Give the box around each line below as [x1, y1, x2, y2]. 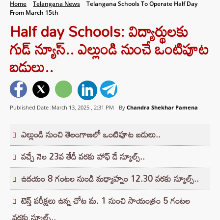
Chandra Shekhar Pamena [127, 104, 198, 111]
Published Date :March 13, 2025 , [10, 104, 94, 111]
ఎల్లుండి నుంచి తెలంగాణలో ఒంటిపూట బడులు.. [21, 126, 161, 143]
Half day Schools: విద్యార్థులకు [10, 17, 188, 46]
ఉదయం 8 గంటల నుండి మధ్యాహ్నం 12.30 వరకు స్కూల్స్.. [21, 170, 199, 187]
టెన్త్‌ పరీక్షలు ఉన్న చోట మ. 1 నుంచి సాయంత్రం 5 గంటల [21, 192, 190, 209]
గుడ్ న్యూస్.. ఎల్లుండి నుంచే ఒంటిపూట [10, 34, 209, 63]
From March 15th [10, 8, 58, 17]
